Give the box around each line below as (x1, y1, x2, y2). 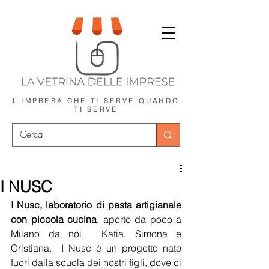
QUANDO (138, 97, 180, 105)
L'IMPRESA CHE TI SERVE (12, 97, 139, 105)
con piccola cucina (11, 213, 97, 225)
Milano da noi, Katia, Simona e (11, 228, 181, 240)
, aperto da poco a (97, 213, 181, 225)
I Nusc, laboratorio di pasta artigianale (11, 199, 181, 211)
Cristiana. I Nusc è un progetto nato (11, 242, 181, 254)
